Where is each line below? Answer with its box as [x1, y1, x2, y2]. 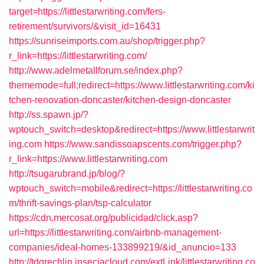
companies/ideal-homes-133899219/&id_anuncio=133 [9, 242, 236, 252]
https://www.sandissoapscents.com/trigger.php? [44, 139, 242, 149]
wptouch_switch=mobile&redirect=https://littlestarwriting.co [9, 183, 252, 193]
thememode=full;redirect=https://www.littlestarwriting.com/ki [9, 80, 255, 90]
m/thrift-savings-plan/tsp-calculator [9, 198, 151, 208]
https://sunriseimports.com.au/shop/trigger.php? [9, 36, 205, 46]
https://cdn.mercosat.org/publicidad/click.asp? [9, 213, 198, 223]
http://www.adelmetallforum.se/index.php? [9, 65, 183, 75]
